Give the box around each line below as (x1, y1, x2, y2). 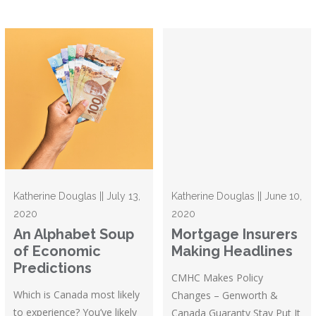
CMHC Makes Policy (171, 271, 264, 285)
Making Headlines (171, 243, 293, 260)
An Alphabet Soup (13, 226, 135, 243)
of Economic (13, 243, 102, 260)
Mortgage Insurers (171, 226, 298, 243)
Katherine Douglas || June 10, (171, 190, 303, 202)
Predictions (13, 260, 92, 277)
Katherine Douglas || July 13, (13, 190, 141, 202)
